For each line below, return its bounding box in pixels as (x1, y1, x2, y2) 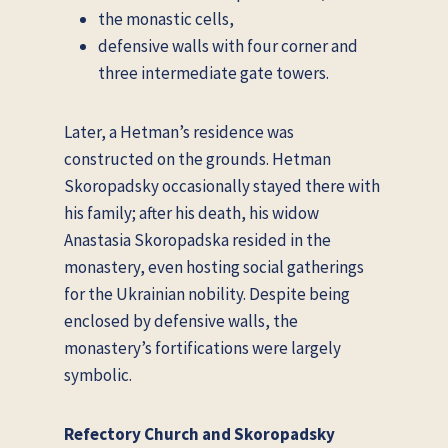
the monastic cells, (98, 7, 234, 30)
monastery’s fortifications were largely (64, 336, 341, 359)
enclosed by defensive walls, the (64, 309, 298, 332)
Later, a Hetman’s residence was (64, 120, 294, 143)
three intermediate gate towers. (98, 61, 329, 84)
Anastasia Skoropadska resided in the (64, 228, 331, 251)
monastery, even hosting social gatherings (64, 255, 364, 278)
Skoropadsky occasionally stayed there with (64, 174, 380, 197)
